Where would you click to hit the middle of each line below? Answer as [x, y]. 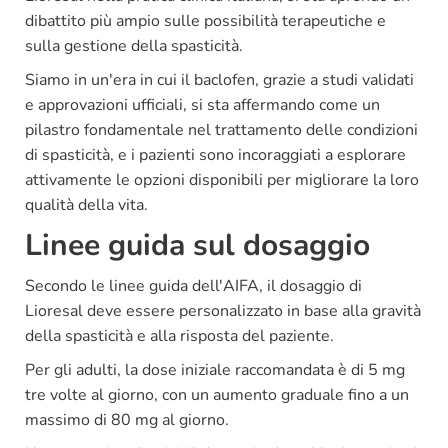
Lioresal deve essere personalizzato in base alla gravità [223, 310]
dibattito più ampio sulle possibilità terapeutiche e [205, 20]
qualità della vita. [86, 204]
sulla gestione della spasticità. [134, 45]
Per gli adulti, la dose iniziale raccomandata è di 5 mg [215, 369]
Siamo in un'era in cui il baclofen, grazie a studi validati [219, 79]
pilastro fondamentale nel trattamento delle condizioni [221, 129]
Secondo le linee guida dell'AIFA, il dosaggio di [193, 285]
